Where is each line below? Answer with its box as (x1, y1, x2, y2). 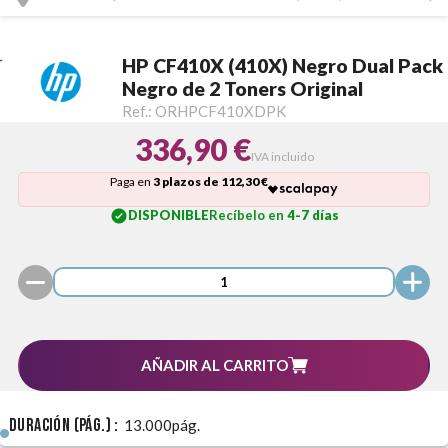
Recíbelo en (208, 207, 287, 224)
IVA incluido (250, 148, 314, 164)
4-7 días (286, 207, 339, 224)
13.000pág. (124, 416, 200, 435)
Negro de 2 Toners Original (122, 76, 364, 100)
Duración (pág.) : (9, 414, 119, 436)
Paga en (109, 173, 153, 189)
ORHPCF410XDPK (155, 101, 287, 120)
